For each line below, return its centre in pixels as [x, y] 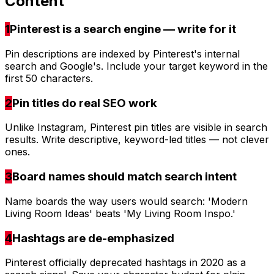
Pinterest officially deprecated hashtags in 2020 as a [125, 263]
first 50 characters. [49, 78]
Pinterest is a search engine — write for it [123, 29]
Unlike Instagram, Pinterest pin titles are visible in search [136, 128]
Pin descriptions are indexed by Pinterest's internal [122, 54]
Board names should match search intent [124, 177]
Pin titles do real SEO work [85, 103]
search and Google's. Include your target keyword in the [136, 66]
